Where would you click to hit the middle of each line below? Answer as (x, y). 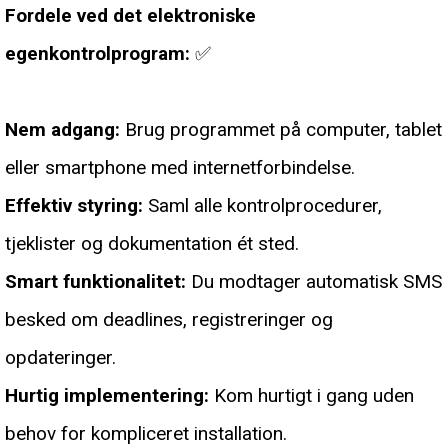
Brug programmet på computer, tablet (281, 130)
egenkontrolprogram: (97, 54)
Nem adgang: (62, 130)
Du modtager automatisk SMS (314, 282)
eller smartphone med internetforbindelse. (180, 168)
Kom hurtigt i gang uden (311, 396)
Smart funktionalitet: (95, 282)
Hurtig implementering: (107, 396)
